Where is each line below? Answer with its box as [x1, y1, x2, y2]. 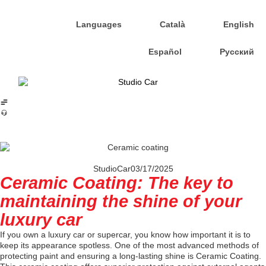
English [223, 20, 254, 29]
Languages [75, 20, 122, 29]
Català [159, 20, 185, 29]
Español [148, 47, 182, 56]
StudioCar [93, 163, 131, 173]
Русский [220, 47, 254, 56]
